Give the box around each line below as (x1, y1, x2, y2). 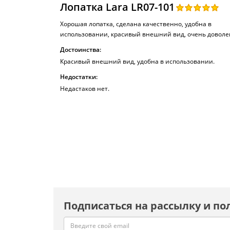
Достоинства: (60, 45, 101, 54)
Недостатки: (60, 72, 98, 81)
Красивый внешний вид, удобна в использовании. (60, 57, 215, 66)
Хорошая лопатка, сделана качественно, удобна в (60, 20, 212, 28)
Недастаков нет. (60, 84, 109, 93)
